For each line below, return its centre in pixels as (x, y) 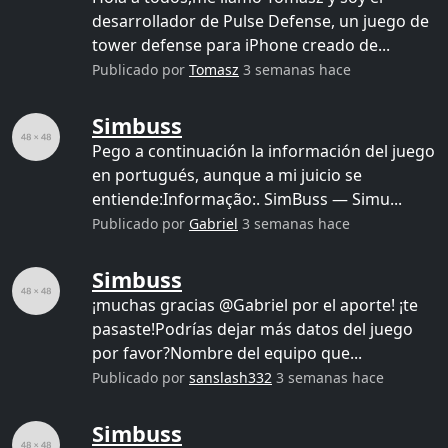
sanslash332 (230, 377)
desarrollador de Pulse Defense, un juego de (260, 21)
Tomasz (214, 69)
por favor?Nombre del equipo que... (227, 353)
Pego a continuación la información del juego (263, 151)
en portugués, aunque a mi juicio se (227, 175)
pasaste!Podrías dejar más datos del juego (252, 329)
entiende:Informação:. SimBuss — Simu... (247, 199)
